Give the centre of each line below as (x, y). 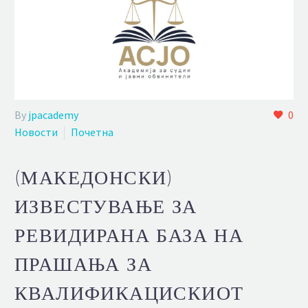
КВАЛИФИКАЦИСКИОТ (129, 293)
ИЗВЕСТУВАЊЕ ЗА (106, 206)
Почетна (92, 132)
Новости (36, 132)
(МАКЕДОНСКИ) (94, 177)
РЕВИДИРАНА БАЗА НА (129, 235)
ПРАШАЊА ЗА (83, 264)
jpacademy (53, 115)
